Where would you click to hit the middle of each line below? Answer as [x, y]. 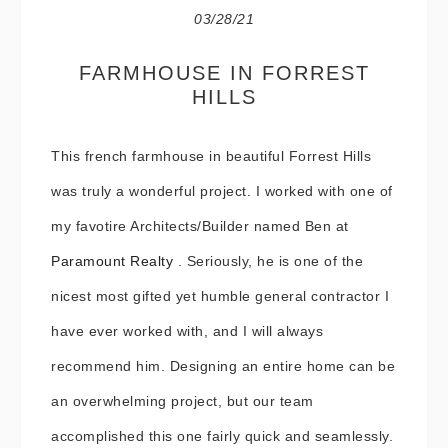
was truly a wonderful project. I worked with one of [222, 191]
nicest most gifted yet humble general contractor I [220, 296]
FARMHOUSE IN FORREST [224, 73]
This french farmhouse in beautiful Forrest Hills [211, 156]
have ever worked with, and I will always [187, 331]
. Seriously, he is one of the [268, 261]
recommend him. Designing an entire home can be [223, 366]
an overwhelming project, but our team [182, 401]
